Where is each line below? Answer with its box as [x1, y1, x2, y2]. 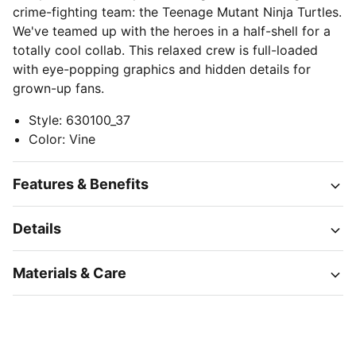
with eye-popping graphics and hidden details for [13, 61, 311, 77]
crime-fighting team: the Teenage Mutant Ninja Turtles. [13, 4, 342, 20]
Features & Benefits [13, 176, 149, 192]
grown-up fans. [13, 80, 104, 96]
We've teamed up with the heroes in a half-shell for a [13, 23, 331, 39]
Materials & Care [13, 265, 126, 281]
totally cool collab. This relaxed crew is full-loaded [13, 42, 318, 58]
